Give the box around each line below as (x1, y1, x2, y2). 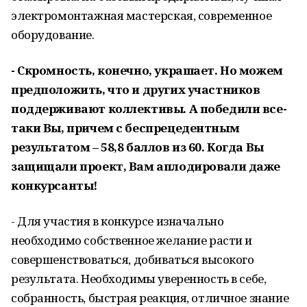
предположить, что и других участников (11, 82, 260, 97)
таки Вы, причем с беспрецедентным (11, 120, 240, 136)
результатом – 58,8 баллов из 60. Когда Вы (11, 139, 264, 155)
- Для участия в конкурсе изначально (11, 213, 224, 229)
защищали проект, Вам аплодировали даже (11, 158, 281, 174)
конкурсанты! (11, 177, 97, 193)
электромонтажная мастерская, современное (11, 8, 272, 23)
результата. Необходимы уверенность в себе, (11, 271, 267, 286)
